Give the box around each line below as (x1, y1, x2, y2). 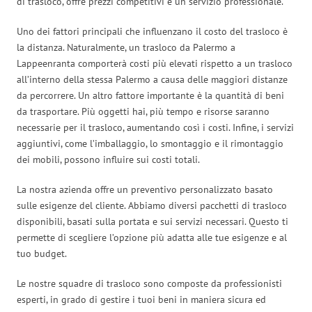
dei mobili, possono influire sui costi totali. (17, 153, 200, 166)
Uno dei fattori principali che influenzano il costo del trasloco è (17, 24, 288, 38)
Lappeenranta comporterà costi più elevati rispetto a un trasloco (17, 56, 292, 70)
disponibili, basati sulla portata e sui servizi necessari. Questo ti (17, 214, 288, 228)
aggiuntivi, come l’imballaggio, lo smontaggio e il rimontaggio (17, 136, 283, 150)
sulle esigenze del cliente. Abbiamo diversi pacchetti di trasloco (17, 198, 287, 212)
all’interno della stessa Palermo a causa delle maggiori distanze (17, 72, 288, 86)
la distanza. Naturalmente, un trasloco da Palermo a (17, 40, 235, 54)
